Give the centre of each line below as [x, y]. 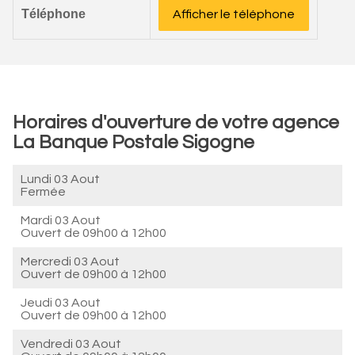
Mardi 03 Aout [61, 220]
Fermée [43, 192]
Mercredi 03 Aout [70, 261]
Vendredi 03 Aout [71, 344]
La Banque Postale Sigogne [134, 142]
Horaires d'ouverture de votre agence [176, 122]
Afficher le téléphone [234, 14]
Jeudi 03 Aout [61, 303]
